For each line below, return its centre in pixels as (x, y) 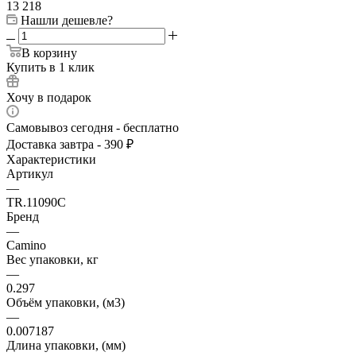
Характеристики (51, 159)
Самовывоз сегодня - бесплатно (93, 127)
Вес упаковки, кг (52, 259)
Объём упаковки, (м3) (66, 302)
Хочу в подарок (49, 97)
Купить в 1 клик (50, 67)
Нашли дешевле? (67, 20)
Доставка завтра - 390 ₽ (70, 144)
